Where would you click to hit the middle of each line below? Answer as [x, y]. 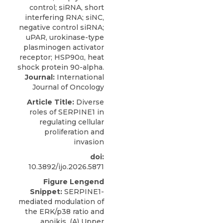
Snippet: [46, 192]
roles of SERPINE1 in [67, 112]
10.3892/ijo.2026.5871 [66, 167]
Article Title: [51, 102]
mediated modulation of [61, 202]
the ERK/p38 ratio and [64, 212]
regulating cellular [72, 122]
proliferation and [74, 132]
